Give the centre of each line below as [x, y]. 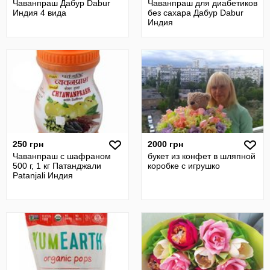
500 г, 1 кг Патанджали [57, 166]
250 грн [28, 144]
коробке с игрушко [184, 166]
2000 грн [165, 144]
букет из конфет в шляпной [202, 156]
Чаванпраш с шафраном [62, 156]
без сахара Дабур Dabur [196, 13]
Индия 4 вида [39, 13]
